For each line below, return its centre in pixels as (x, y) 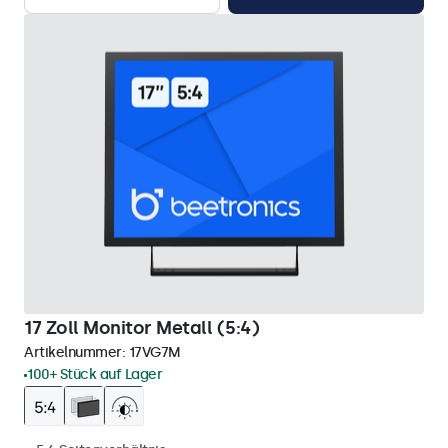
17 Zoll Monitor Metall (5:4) (141, 328)
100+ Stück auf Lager (94, 374)
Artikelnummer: (76, 352)
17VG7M (154, 352)
